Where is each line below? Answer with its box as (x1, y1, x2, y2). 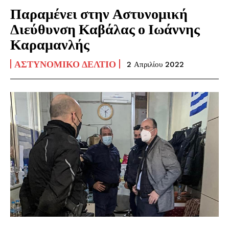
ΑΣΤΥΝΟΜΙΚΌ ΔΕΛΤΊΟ (14, 58, 116, 70)
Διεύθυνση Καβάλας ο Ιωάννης (10, 19, 200, 37)
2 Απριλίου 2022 (127, 59, 184, 69)
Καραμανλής (10, 35, 89, 53)
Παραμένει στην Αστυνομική (10, 4, 188, 22)
